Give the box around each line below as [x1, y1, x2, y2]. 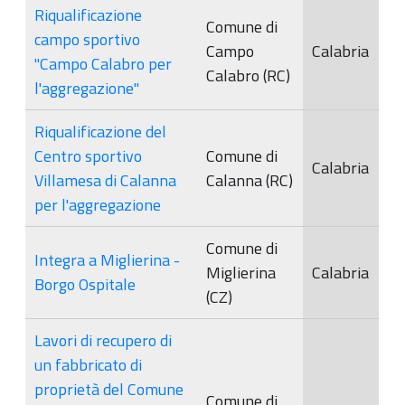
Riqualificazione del [34, 118, 166, 144]
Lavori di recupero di [34, 327, 172, 353]
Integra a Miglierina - [34, 247, 180, 272]
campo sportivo [34, 26, 140, 52]
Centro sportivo [34, 143, 142, 168]
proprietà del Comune [34, 376, 184, 401]
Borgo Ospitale [34, 271, 136, 297]
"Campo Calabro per [34, 51, 172, 76]
